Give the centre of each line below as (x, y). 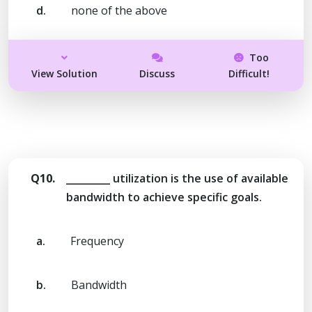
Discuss (157, 73)
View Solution (65, 73)
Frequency (97, 241)
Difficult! (249, 73)
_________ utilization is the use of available (177, 178)
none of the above (119, 10)
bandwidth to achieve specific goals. (164, 197)
